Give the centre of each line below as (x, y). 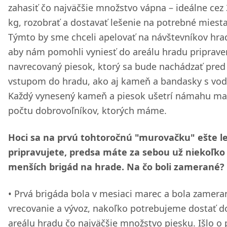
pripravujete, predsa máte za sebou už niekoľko (117, 152)
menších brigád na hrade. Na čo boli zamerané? (116, 167)
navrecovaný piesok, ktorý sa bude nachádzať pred (117, 66)
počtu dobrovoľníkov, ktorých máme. (87, 110)
